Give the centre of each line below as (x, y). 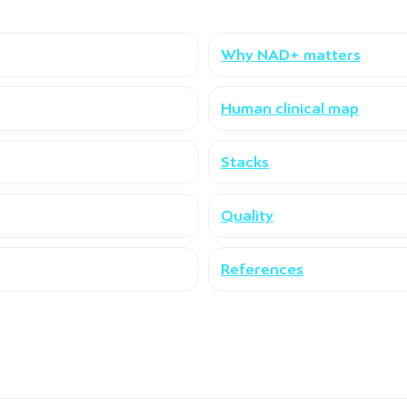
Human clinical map (290, 108)
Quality (247, 215)
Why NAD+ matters (291, 55)
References (262, 269)
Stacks (245, 162)
